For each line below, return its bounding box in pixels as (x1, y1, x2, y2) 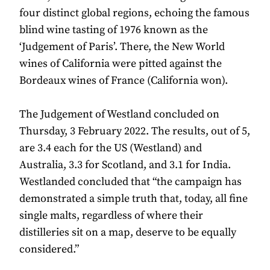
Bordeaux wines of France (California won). (19, 74, 228, 88)
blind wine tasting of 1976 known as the (19, 23, 208, 37)
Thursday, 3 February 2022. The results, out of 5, (19, 124, 250, 139)
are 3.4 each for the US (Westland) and (19, 141, 202, 155)
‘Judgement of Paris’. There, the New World (19, 40, 225, 54)
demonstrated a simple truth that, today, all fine (19, 192, 248, 206)
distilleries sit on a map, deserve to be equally (19, 225, 236, 240)
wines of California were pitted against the (19, 57, 222, 71)
